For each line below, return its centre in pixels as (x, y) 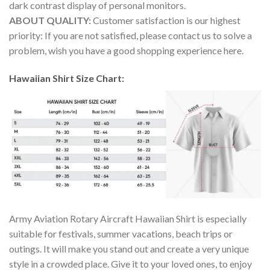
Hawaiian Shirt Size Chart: (67, 78)
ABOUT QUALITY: (51, 20)
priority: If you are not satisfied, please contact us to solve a (130, 36)
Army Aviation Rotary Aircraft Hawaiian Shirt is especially (128, 218)
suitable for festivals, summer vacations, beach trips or (121, 233)
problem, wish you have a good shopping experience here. (126, 51)
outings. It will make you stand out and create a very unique (129, 248)
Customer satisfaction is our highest (167, 20)
